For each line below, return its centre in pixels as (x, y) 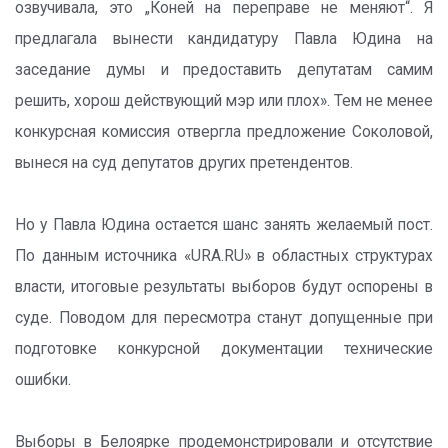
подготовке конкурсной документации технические (224, 349)
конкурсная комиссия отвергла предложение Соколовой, (224, 132)
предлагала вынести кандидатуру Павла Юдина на (224, 39)
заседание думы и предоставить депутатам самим (224, 70)
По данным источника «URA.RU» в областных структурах (224, 256)
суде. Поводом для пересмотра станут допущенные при (224, 318)
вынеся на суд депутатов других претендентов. (184, 163)
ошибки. (43, 380)
